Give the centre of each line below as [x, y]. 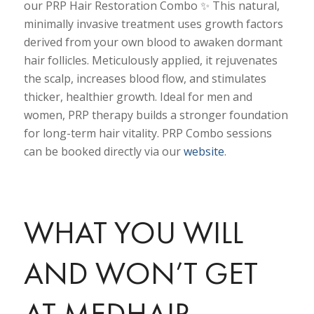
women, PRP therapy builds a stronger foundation [156, 115]
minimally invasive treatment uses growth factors [153, 24]
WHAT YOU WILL [133, 232]
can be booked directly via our [103, 152]
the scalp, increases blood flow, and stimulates [145, 79]
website [204, 152]
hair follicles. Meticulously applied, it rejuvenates [150, 61]
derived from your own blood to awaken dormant [153, 42]
